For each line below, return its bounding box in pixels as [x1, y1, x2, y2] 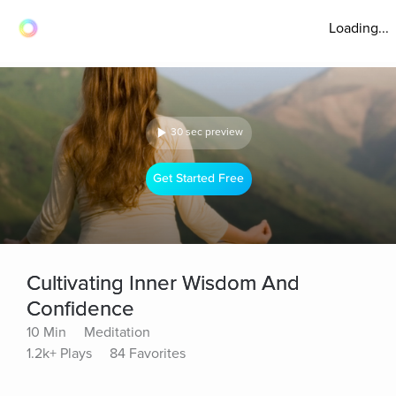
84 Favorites [110, 345, 186, 362]
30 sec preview [171, 126, 243, 139]
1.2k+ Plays [27, 345, 92, 362]
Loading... [329, 19, 389, 37]
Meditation [84, 324, 150, 341]
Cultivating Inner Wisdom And [27, 270, 300, 296]
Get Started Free [153, 171, 245, 187]
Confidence [27, 296, 134, 322]
